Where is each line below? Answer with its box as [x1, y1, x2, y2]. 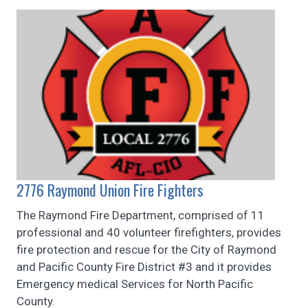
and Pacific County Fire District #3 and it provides [16, 259, 272, 274]
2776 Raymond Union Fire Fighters [16, 178, 203, 201]
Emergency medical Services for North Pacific [16, 276, 253, 291]
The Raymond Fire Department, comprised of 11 [16, 208, 265, 222]
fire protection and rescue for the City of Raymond [16, 242, 276, 256]
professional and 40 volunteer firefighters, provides [16, 225, 281, 239]
